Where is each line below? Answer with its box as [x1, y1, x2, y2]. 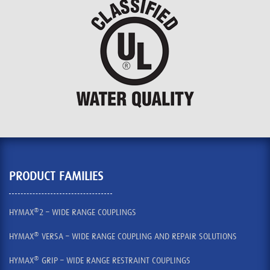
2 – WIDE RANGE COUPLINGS [39, 207, 136, 218]
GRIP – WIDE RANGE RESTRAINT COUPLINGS [39, 256, 190, 266]
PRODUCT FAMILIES [9, 169, 103, 183]
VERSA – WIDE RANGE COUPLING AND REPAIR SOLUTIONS [39, 231, 237, 242]
